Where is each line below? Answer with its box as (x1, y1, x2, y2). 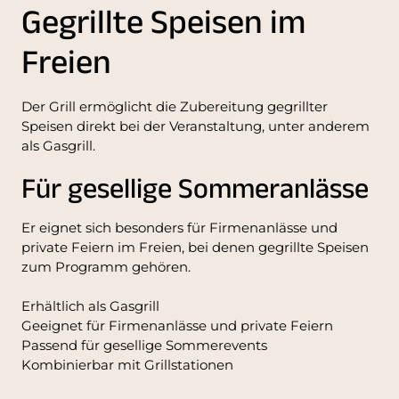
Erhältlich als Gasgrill (21, 297, 159, 314)
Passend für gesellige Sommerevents (21, 336, 267, 354)
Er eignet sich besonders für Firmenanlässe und (21, 218, 338, 236)
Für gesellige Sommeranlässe (21, 168, 369, 217)
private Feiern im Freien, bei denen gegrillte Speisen (21, 238, 369, 256)
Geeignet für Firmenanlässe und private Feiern (21, 316, 333, 334)
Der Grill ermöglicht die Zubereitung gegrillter (21, 97, 328, 115)
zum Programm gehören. (21, 257, 191, 275)
